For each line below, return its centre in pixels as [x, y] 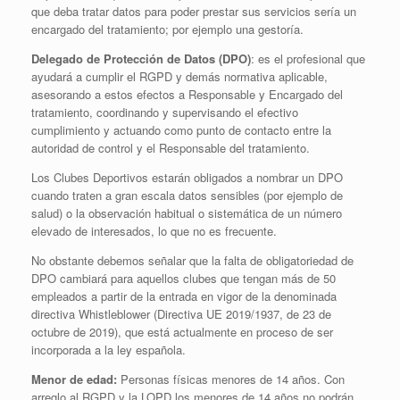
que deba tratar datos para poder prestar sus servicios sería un [194, 11]
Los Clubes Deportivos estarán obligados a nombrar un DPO [187, 177]
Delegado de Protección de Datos [123, 58]
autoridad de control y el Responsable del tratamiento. [171, 148]
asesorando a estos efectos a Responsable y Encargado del [187, 94]
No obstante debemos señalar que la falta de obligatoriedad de [192, 260]
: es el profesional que [308, 58]
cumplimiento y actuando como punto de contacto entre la [181, 130]
